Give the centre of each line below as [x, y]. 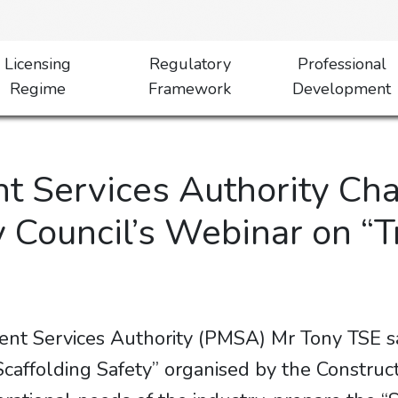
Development [342, 89]
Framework [190, 89]
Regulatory [190, 64]
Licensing [37, 64]
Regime [37, 89]
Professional [342, 64]
